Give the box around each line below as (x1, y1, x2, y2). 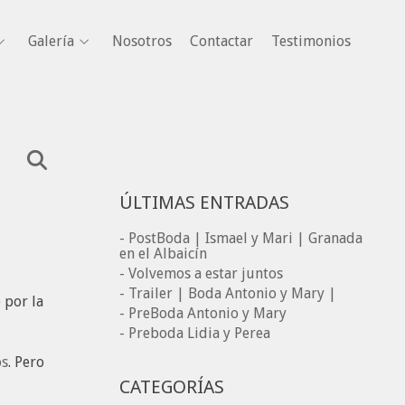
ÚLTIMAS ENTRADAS (119, 192, 289, 213)
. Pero (8, 353, 44, 371)
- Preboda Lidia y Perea (119, 325, 270, 342)
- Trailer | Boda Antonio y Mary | (119, 285, 336, 302)
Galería (28, 32, 74, 50)
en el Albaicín (119, 245, 207, 262)
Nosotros (112, 32, 172, 50)
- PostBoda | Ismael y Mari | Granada (119, 230, 363, 247)
